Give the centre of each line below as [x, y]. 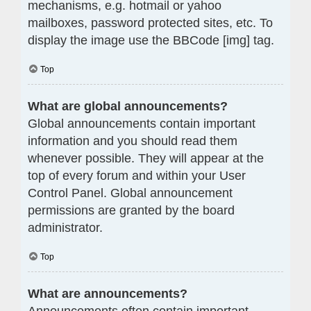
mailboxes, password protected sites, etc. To [150, 23]
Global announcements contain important [142, 123]
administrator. [65, 227]
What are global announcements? [128, 106]
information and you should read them [133, 141]
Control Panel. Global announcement [130, 193]
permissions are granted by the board [131, 210]
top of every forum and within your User [137, 175]
